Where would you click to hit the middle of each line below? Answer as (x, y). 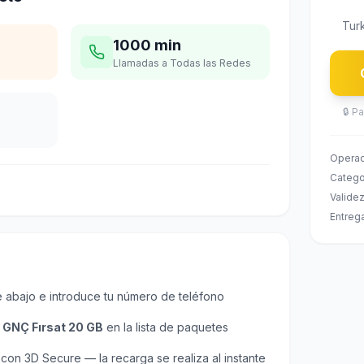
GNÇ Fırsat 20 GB (53, 327)
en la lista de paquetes (166, 327)
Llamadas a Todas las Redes (182, 63)
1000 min (147, 45)
